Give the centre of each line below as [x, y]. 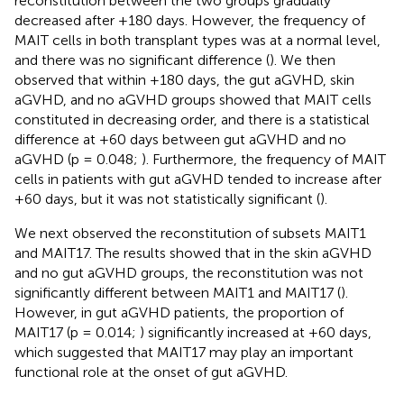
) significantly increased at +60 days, [256, 333]
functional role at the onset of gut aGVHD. [151, 372]
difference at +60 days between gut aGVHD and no [180, 140]
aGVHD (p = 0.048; [78, 160]
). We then [303, 60]
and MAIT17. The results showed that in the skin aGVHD [193, 253]
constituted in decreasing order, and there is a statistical [192, 120]
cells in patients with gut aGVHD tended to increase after [198, 179]
